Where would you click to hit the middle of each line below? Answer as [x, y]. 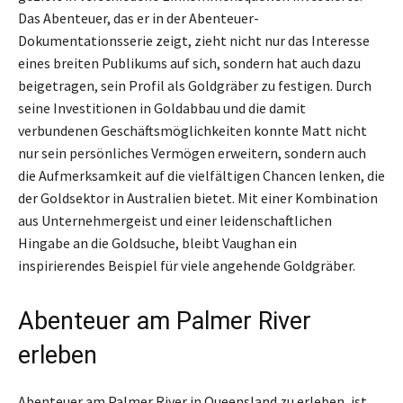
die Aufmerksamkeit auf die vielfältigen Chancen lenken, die [201, 176]
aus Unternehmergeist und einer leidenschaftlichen [175, 221]
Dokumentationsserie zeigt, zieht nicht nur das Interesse [194, 41]
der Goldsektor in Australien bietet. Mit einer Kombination [198, 198]
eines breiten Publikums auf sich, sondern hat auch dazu [189, 63]
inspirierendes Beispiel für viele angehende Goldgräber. [187, 266]
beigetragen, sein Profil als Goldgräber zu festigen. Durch [195, 86]
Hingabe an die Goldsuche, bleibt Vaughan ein [157, 243]
